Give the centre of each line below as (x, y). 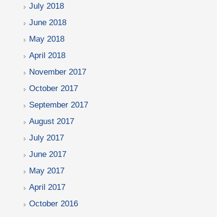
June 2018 (48, 23)
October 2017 (54, 88)
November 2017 (58, 72)
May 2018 (47, 39)
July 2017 (46, 138)
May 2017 (47, 171)
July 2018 (46, 6)
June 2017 (48, 154)
